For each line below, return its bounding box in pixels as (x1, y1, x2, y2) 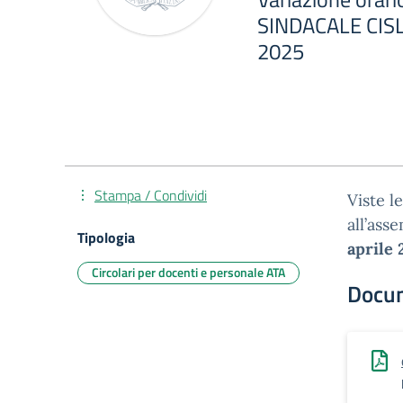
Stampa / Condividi (94, 184, 207, 206)
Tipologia (77, 227, 135, 248)
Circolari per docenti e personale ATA (92, 263, 285, 282)
